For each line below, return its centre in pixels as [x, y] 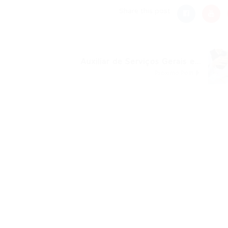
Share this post [145, 11]
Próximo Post [175, 73]
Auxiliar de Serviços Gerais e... [140, 62]
